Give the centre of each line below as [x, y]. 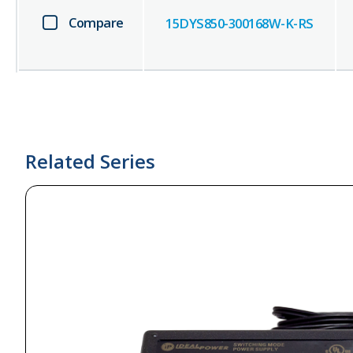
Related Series [90, 162]
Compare [96, 23]
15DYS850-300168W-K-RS [240, 24]
